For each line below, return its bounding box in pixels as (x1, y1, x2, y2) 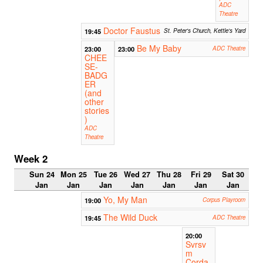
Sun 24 (29, 168, 55, 180)
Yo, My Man (103, 193, 148, 205)
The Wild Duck (103, 211, 158, 223)
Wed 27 (124, 168, 151, 180)
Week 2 (14, 151, 48, 166)
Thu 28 (157, 168, 182, 180)
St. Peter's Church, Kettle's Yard (163, 26, 245, 35)
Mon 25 (60, 168, 87, 180)
